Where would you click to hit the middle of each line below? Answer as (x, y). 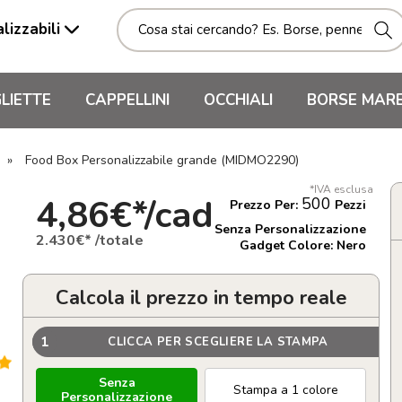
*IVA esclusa (341, 189)
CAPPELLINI (127, 100)
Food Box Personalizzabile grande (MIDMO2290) (162, 160)
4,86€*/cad (125, 215)
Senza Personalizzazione (290, 229)
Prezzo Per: (266, 205)
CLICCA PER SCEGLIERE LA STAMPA (218, 341)
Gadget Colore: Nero (303, 245)
